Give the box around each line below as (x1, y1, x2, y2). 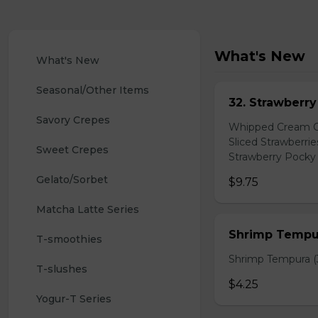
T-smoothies (36, 233, 102, 246)
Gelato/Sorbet (36, 173, 108, 186)
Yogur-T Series (36, 292, 111, 305)
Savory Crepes (36, 114, 110, 126)
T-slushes (36, 263, 87, 275)
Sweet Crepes (36, 143, 109, 156)
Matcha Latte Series (36, 203, 139, 216)
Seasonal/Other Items (36, 84, 149, 97)
